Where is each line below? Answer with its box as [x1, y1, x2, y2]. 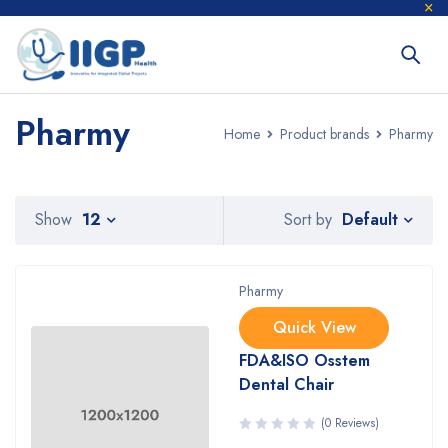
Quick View [272, 316, 356, 339]
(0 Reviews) [321, 414, 379, 432]
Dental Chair [239, 373, 334, 396]
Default [342, 207, 398, 231]
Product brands [280, 124, 369, 144]
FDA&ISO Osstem [239, 349, 370, 372]
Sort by [284, 208, 332, 232]
